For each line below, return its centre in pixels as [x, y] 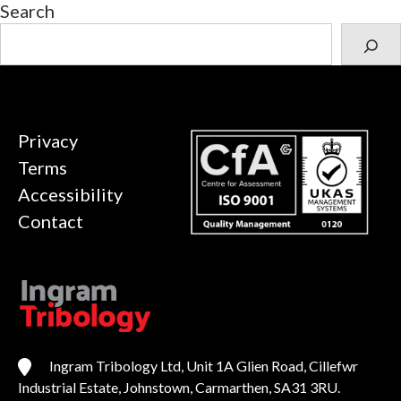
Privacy [48, 140]
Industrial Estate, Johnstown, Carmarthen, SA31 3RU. [179, 387]
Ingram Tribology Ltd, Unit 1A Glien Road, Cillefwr [204, 365]
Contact [51, 221]
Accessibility [70, 194]
